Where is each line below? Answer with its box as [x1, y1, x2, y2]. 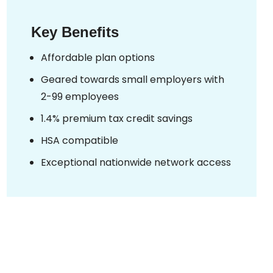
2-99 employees [41, 89, 119, 104]
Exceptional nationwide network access [41, 155, 231, 169]
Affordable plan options [41, 50, 155, 65]
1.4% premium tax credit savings [41, 111, 193, 126]
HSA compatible [41, 133, 118, 147]
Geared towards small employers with [41, 72, 224, 87]
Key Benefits [31, 23, 119, 40]
